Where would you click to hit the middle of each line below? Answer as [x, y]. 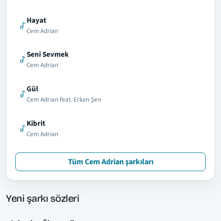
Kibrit [36, 123]
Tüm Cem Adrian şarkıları [110, 162]
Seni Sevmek [47, 55]
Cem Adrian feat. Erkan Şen [64, 100]
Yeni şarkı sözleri [42, 198]
